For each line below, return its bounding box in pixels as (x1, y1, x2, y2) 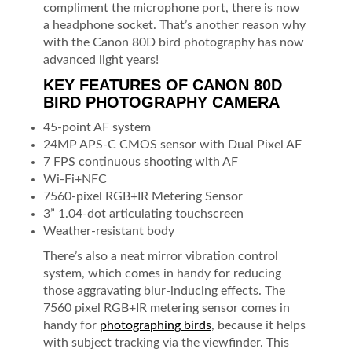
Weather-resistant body (43, 224, 174, 237)
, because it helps (211, 318, 306, 332)
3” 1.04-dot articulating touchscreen (43, 207, 244, 220)
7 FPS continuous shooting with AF (43, 155, 238, 168)
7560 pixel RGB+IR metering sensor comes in (43, 301, 290, 314)
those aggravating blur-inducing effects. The (43, 284, 285, 297)
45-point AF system (43, 120, 151, 134)
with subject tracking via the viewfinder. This (43, 335, 289, 349)
